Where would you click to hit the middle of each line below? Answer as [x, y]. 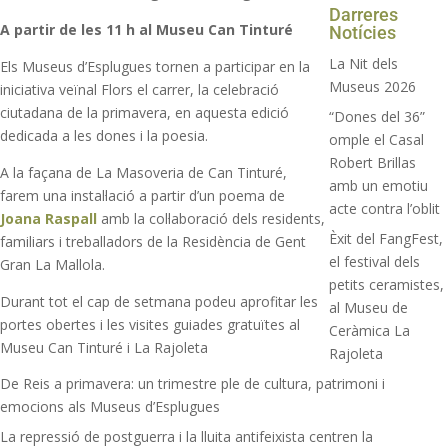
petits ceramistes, [387, 284]
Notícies [363, 32]
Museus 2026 [373, 86]
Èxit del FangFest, [386, 238]
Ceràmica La [370, 330]
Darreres [364, 14]
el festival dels [375, 261]
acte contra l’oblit [385, 208]
